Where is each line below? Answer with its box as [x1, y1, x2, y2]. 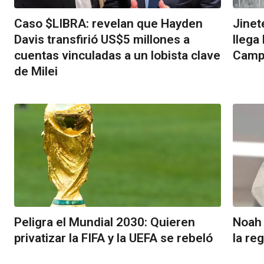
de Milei [14, 64, 58, 78]
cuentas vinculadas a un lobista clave [14, 48, 220, 62]
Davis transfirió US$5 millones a [14, 32, 190, 47]
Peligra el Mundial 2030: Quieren [14, 215, 195, 230]
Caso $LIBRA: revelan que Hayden [14, 16, 203, 31]
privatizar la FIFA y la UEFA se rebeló [14, 231, 213, 246]
